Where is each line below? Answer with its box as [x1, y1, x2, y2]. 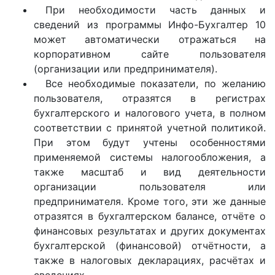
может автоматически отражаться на [34, 33, 266, 45]
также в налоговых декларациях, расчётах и [34, 254, 266, 266]
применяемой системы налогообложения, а [34, 151, 266, 163]
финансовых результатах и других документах [34, 225, 266, 237]
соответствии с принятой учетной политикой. [34, 122, 266, 134]
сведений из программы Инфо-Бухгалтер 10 [34, 18, 266, 31]
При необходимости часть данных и [45, 4, 266, 16]
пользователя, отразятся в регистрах [34, 92, 266, 104]
